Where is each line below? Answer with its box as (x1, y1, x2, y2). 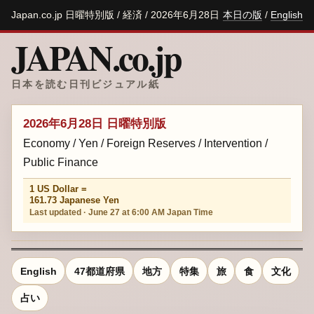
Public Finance (23, 156, 98, 168)
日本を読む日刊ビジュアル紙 (11, 78, 160, 90)
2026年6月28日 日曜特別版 (23, 116, 166, 130)
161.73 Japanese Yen (29, 195, 120, 206)
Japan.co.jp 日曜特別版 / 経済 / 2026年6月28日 (11, 8, 219, 20)
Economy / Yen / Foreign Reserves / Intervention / (23, 137, 268, 149)
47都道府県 (74, 265, 125, 277)
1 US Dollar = (29, 184, 88, 195)
